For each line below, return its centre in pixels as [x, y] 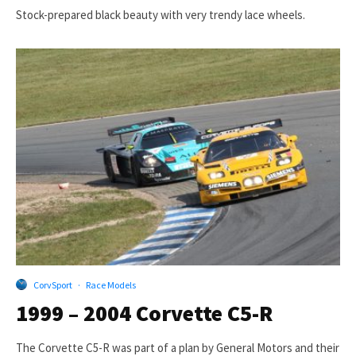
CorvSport [53, 284]
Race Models [111, 284]
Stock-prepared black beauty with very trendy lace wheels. [161, 15]
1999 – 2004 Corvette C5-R [144, 313]
